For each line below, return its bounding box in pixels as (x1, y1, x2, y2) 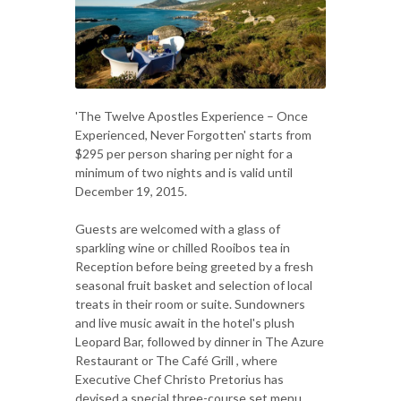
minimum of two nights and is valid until (75, 164, 293, 180)
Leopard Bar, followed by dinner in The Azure (75, 333, 324, 349)
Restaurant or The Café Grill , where (75, 352, 277, 368)
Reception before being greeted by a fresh (75, 258, 313, 274)
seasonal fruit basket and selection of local (75, 277, 312, 293)
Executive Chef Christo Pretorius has (75, 371, 284, 387)
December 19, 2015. (75, 183, 187, 199)
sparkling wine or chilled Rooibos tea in (75, 239, 290, 255)
